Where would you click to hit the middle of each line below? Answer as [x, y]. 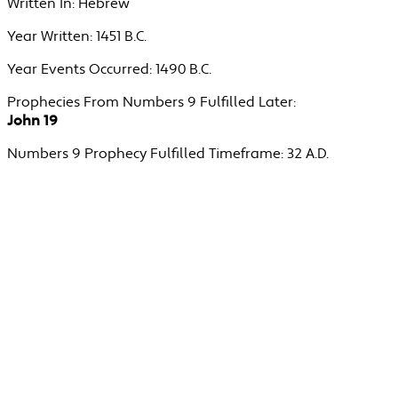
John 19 [32, 122]
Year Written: [49, 37]
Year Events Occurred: [79, 70]
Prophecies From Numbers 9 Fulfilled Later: [151, 103]
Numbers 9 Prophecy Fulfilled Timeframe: [145, 155]
